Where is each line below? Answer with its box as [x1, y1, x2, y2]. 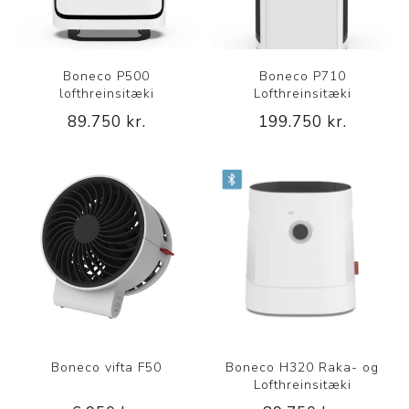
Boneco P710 [258, 67, 346, 85]
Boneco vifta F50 [51, 358, 163, 376]
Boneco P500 [63, 67, 151, 85]
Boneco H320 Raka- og [225, 358, 380, 376]
